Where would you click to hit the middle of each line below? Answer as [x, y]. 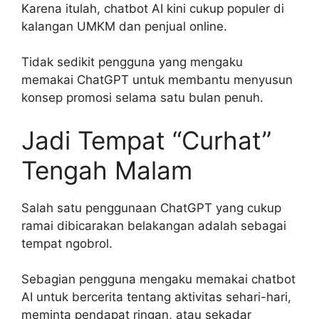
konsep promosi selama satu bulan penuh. [142, 98]
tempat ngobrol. [67, 243]
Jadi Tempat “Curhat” [146, 140]
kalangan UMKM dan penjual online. [124, 26]
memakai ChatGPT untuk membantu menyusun [157, 80]
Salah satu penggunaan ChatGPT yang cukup [151, 208]
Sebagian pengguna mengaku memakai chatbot [158, 279]
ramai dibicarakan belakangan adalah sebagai [154, 225]
